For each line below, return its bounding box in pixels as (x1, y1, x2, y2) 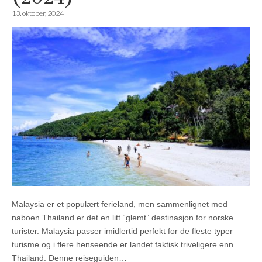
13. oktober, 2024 (12, 8, 64, 18)
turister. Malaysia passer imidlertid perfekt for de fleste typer (12, 226, 233, 236)
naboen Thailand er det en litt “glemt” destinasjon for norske (12, 213, 233, 223)
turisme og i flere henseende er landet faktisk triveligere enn (12, 240, 233, 250)
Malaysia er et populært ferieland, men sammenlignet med (12, 199, 227, 209)
